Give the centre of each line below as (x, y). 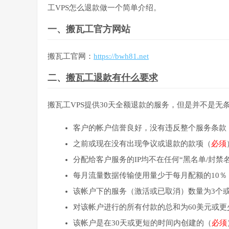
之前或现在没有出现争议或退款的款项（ (142, 143)
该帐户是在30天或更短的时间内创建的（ (142, 223)
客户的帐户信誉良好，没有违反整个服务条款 (150, 128)
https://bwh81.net (121, 56)
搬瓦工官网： (71, 56)
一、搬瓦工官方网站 (89, 29)
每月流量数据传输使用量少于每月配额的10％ (150, 175)
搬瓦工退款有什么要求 (112, 77)
